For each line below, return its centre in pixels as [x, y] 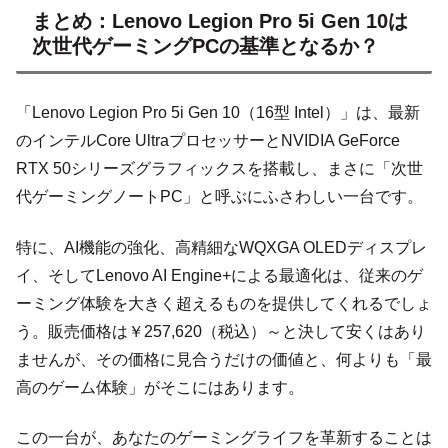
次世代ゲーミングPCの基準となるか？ [205, 46]
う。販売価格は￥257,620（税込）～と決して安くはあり [221, 331]
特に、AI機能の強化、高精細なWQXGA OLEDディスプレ [221, 247]
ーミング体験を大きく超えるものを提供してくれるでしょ [224, 303]
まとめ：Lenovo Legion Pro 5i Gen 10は [220, 21]
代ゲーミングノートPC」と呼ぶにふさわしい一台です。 [219, 197]
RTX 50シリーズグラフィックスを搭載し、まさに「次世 [219, 169]
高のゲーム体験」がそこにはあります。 [160, 387]
